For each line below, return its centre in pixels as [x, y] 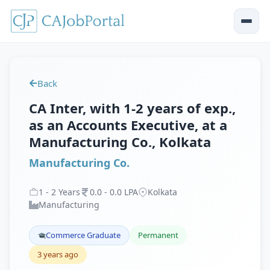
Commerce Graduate [83, 235]
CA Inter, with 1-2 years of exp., [132, 108]
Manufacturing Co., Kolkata [120, 142]
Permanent [158, 235]
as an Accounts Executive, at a [128, 125]
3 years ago [58, 254]
